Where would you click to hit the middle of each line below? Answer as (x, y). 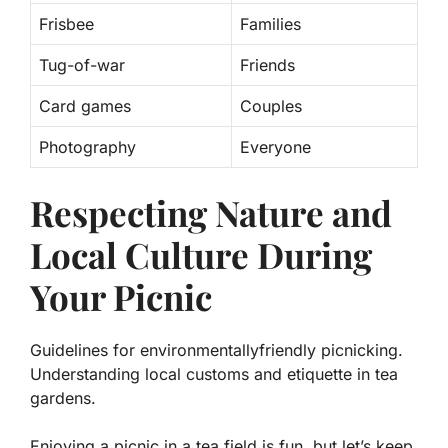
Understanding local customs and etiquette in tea (214, 374)
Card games (85, 106)
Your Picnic (121, 297)
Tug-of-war (82, 65)
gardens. (63, 398)
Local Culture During (201, 255)
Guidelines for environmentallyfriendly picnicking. (216, 350)
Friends (267, 65)
